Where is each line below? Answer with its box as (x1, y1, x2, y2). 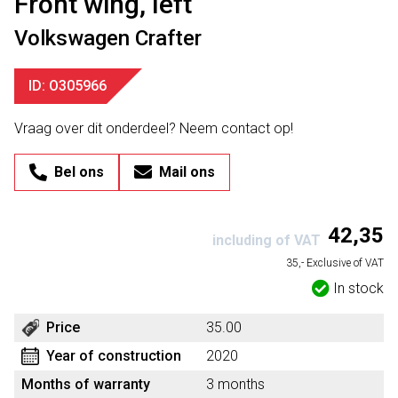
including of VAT (212, 232, 321, 249)
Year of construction (46, 347, 181, 364)
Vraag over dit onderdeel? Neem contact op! (14, 120, 293, 137)
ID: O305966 (28, 77, 107, 94)
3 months (206, 376, 265, 393)
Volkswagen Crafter (14, 26, 202, 51)
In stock (333, 280, 384, 297)
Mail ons (159, 163, 215, 180)
